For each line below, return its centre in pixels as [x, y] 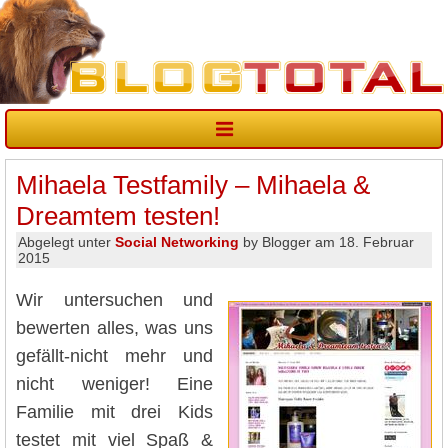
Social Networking [177, 242]
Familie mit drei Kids [114, 411]
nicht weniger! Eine [114, 383]
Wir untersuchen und [114, 299]
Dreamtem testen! [118, 216]
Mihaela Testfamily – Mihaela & [193, 185]
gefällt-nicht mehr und [114, 355]
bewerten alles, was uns [114, 327]
